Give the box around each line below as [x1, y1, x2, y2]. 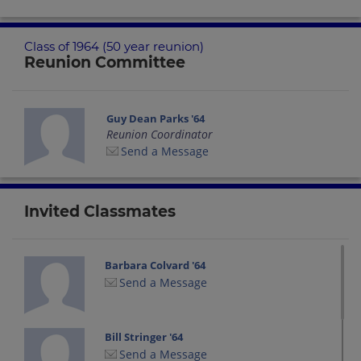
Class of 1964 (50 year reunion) [24, 39, 204, 55]
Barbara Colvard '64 [105, 258, 206, 273]
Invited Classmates [24, 201, 176, 221]
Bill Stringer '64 [105, 330, 184, 345]
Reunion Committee [24, 53, 185, 73]
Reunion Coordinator [106, 126, 214, 142]
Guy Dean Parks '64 [106, 110, 205, 126]
